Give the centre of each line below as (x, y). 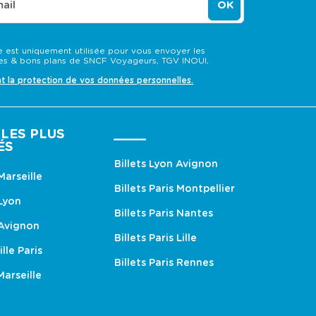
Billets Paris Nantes (164, 214)
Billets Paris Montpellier (175, 189)
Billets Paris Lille (156, 239)
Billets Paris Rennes (164, 263)
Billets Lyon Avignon (166, 165)
